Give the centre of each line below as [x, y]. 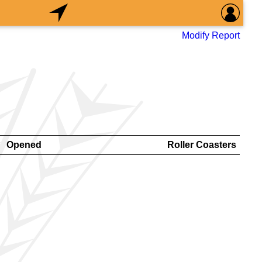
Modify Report [211, 35]
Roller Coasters [202, 145]
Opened [24, 145]
